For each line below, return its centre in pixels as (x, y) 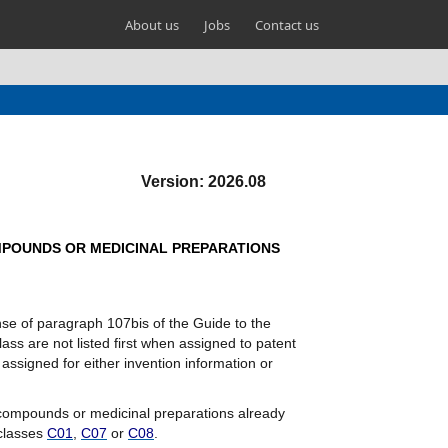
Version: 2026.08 (203, 181)
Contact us (287, 25)
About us (152, 25)
